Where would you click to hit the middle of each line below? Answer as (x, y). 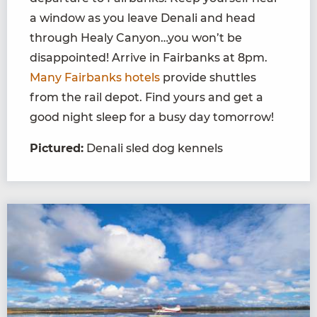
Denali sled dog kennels (153, 148)
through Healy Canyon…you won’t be (136, 38)
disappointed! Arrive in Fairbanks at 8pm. (149, 57)
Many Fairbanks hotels (95, 77)
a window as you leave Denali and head (143, 18)
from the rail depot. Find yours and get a (146, 97)
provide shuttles (208, 77)
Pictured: (57, 148)
